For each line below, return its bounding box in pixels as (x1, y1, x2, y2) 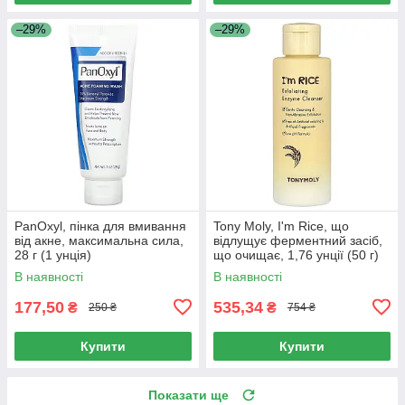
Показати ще (148, 387, 229, 402)
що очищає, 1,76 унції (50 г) (213, 247, 379, 262)
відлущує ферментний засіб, (213, 232, 382, 248)
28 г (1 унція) (14, 247, 91, 262)
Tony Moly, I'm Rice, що (213, 218, 349, 233)
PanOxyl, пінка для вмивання (14, 218, 186, 233)
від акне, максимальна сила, (14, 232, 184, 248)
